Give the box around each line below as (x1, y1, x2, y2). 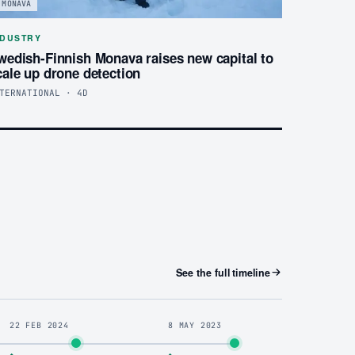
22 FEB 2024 (10, 319, 69, 330)
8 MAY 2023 (168, 319, 222, 330)
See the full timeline (175, 265, 270, 280)
